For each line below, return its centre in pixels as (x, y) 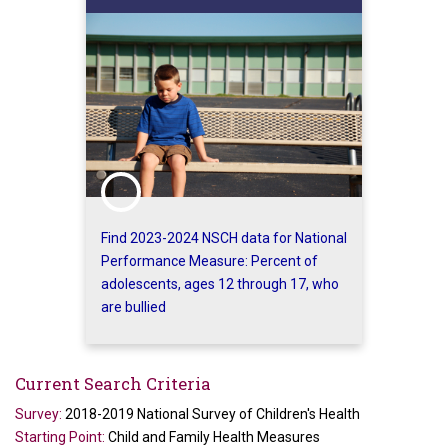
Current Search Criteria (113, 383)
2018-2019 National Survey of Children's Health (212, 413)
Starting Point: (61, 436)
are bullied (133, 306)
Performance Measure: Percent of (209, 260)
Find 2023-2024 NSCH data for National (224, 237)
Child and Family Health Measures (214, 436)
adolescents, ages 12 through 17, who (220, 283)
